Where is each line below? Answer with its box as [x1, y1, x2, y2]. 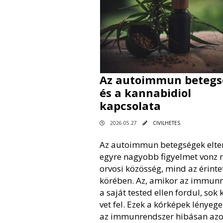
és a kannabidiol [99, 85, 191, 100]
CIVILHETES [152, 119, 180, 126]
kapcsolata [99, 98, 161, 113]
